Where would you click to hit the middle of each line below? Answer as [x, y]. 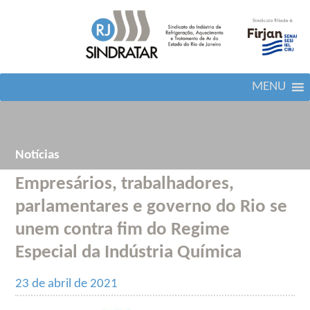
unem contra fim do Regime [123, 230]
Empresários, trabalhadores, [125, 184]
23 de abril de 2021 [67, 284]
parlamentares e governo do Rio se [152, 207]
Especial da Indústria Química [129, 253]
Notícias [38, 155]
